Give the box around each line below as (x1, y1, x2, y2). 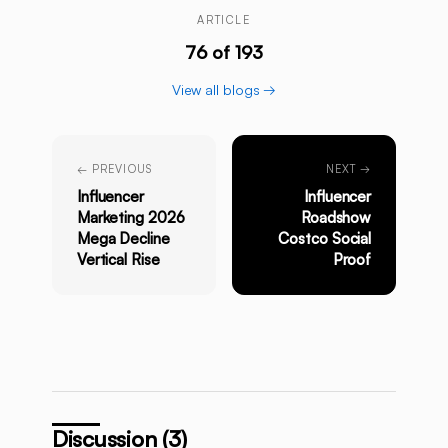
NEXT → (325, 162, 372, 177)
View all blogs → (171, 81, 277, 99)
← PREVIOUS (76, 162, 152, 177)
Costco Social (278, 229, 372, 249)
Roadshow (300, 208, 372, 228)
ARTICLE (197, 13, 251, 28)
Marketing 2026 (76, 208, 185, 228)
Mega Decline (76, 229, 170, 249)
